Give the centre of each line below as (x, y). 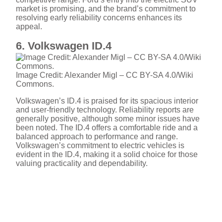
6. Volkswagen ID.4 (64, 46)
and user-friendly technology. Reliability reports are (105, 110)
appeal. (29, 27)
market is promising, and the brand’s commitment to (106, 9)
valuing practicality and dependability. (82, 164)
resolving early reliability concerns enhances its (99, 18)
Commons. (35, 84)
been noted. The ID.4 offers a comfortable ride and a (107, 128)
